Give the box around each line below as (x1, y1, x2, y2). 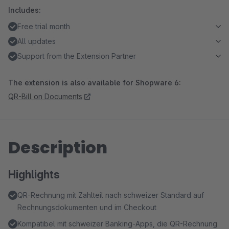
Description (8, 136, 107, 159)
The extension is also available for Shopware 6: (8, 78, 181, 87)
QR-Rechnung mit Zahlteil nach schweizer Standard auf (17, 191, 204, 199)
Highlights (8, 168, 60, 181)
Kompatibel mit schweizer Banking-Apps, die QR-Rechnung (17, 219, 217, 228)
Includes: (8, 6, 41, 14)
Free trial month (17, 22, 70, 31)
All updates (17, 37, 56, 45)
